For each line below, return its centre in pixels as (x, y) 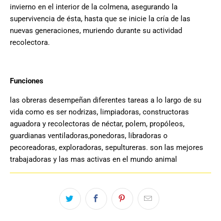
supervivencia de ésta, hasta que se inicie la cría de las (100, 19)
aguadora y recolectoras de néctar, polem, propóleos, (97, 124)
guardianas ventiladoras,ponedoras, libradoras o (89, 136)
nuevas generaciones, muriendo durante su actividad (96, 31)
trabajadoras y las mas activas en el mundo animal (93, 160)
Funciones (27, 81)
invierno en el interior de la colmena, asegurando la (94, 7)
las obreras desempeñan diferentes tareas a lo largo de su (106, 100)
